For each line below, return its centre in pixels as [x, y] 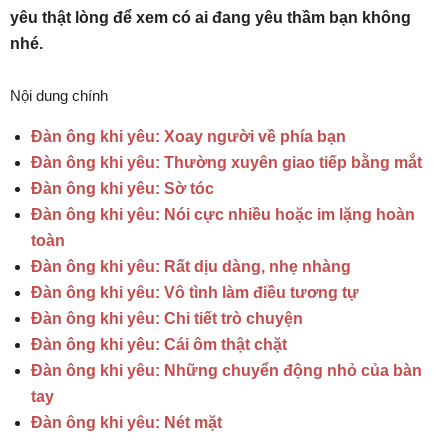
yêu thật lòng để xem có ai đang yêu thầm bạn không [210, 17]
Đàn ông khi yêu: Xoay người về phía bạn [188, 136]
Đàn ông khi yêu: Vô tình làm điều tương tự [195, 292]
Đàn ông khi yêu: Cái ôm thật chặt [159, 344]
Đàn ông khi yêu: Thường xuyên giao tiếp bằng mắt [226, 162]
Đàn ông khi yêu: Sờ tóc [122, 188]
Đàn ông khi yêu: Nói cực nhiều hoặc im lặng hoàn [223, 214]
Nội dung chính [59, 95]
